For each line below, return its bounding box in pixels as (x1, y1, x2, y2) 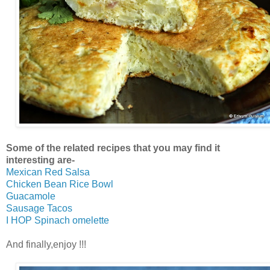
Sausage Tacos (6, 203, 75, 214)
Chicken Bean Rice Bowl (6, 179, 113, 190)
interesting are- (6, 155, 75, 166)
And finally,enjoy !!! (6, 239, 86, 250)
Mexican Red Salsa (6, 167, 90, 178)
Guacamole (6, 191, 55, 202)
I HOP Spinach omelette (6, 215, 109, 226)
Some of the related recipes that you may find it (6, 143, 220, 154)
